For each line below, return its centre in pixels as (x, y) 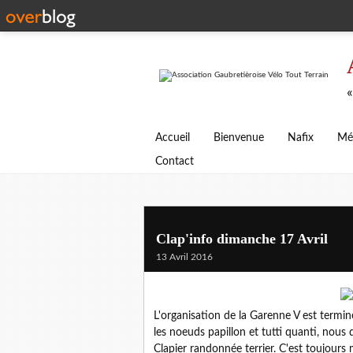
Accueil (173, 138)
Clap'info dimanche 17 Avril (242, 239)
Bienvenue (239, 138)
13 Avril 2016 (184, 257)
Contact (175, 162)
